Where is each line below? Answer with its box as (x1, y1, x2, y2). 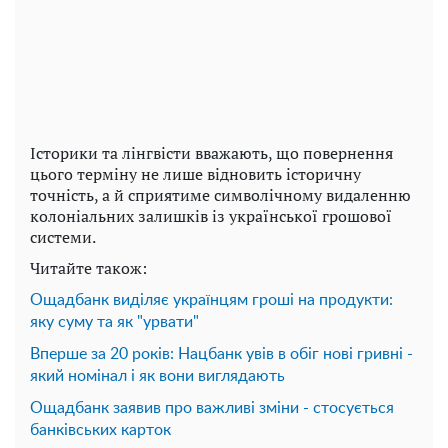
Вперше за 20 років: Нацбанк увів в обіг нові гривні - (30, 345, 413, 362)
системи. (30, 225, 96, 248)
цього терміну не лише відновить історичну (30, 162, 361, 185)
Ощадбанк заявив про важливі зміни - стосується (30, 399, 394, 416)
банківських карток (30, 421, 171, 438)
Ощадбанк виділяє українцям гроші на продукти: (30, 291, 393, 308)
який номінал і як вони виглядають (30, 367, 285, 384)
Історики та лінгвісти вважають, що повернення (30, 141, 393, 164)
